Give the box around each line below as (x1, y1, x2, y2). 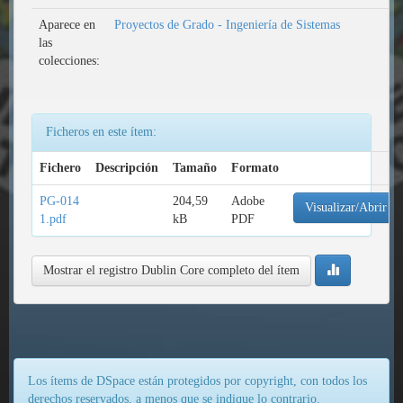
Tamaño (173, 161, 217, 175)
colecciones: (39, 54, 100, 67)
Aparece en (39, 18, 95, 31)
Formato (231, 161, 279, 175)
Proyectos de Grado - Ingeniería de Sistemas (114, 18, 340, 31)
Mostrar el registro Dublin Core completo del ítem (43, 263, 300, 277)
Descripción (95, 161, 158, 175)
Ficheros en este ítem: (46, 125, 157, 139)
